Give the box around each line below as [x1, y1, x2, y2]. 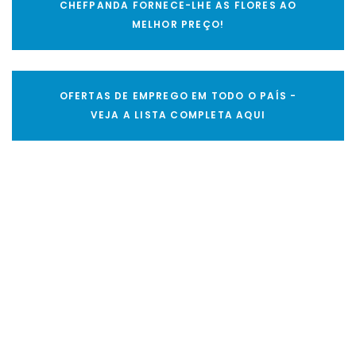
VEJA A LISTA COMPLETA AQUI [90, 108, 266, 122]
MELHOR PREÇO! [131, 17, 225, 32]
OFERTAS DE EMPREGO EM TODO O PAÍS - [59, 89, 297, 103]
